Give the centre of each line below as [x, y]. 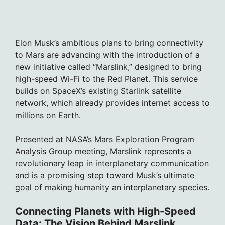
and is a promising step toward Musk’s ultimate [105, 175]
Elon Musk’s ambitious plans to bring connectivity [109, 42]
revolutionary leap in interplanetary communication [112, 163]
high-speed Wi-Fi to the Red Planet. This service [106, 79]
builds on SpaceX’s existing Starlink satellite [98, 91]
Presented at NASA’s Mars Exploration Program [105, 139]
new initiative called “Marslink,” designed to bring [108, 67]
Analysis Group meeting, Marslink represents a [103, 151]
